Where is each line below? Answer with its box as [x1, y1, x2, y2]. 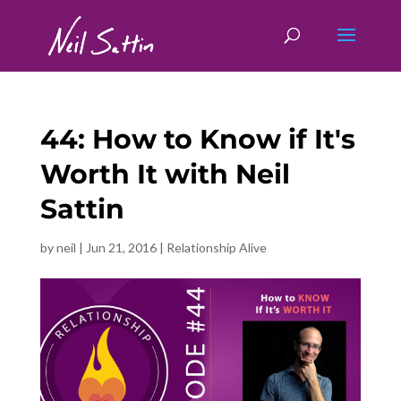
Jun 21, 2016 [85, 240, 157, 255]
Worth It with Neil [39, 158, 290, 191]
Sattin [39, 192, 124, 226]
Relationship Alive [166, 240, 267, 255]
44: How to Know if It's [39, 123, 355, 156]
